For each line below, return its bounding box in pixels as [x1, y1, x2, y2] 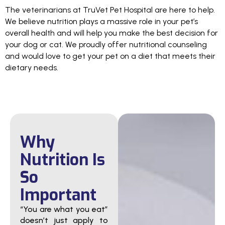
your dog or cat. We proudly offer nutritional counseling [5, 40, 207, 50]
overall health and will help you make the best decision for [5, 28, 218, 38]
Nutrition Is [20, 149, 105, 171]
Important [20, 184, 96, 206]
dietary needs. [5, 63, 58, 73]
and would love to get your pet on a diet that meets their [5, 51, 215, 61]
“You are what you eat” [20, 204, 108, 214]
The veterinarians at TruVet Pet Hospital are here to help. [5, 5, 215, 15]
